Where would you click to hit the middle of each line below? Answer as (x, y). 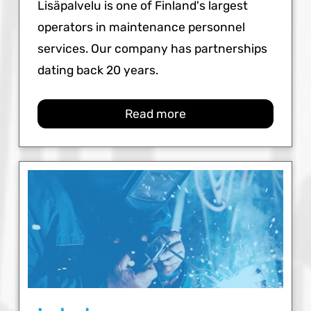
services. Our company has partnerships (153, 49)
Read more (155, 114)
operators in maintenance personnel (142, 27)
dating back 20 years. (98, 70)
